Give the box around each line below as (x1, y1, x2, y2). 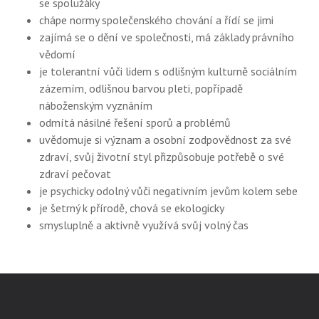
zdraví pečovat (39, 167, 111, 181)
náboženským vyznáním (39, 98, 152, 113)
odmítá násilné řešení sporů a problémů (39, 115, 231, 130)
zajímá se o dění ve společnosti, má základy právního (39, 30, 294, 44)
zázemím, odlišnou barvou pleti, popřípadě (39, 81, 243, 95)
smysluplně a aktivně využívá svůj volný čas (39, 218, 249, 232)
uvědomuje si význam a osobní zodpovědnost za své (39, 132, 291, 147)
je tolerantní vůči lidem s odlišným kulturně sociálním (39, 64, 297, 78)
